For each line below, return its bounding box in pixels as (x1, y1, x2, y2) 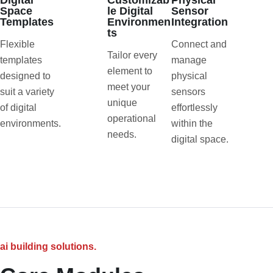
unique (107, 97, 137, 108)
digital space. (171, 134, 229, 145)
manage (171, 55, 207, 66)
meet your (107, 82, 150, 93)
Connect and (171, 39, 227, 50)
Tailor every (107, 50, 157, 61)
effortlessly (171, 102, 218, 113)
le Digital (107, 5, 153, 18)
